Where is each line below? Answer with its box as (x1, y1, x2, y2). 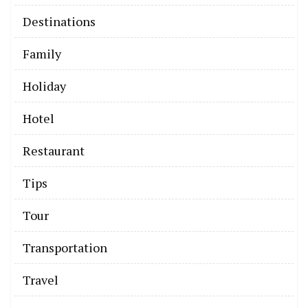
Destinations (23, 13, 96, 30)
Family (23, 45, 61, 63)
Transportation (23, 239, 107, 256)
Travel (23, 272, 58, 289)
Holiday (23, 78, 66, 95)
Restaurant (23, 142, 85, 159)
